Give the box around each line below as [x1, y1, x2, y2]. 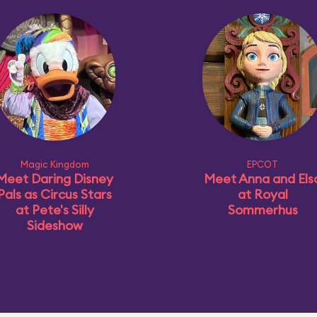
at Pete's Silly [15, 202, 94, 218]
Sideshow [26, 217, 83, 234]
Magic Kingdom [20, 158, 89, 170]
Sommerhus [227, 202, 298, 218]
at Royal [237, 186, 288, 202]
